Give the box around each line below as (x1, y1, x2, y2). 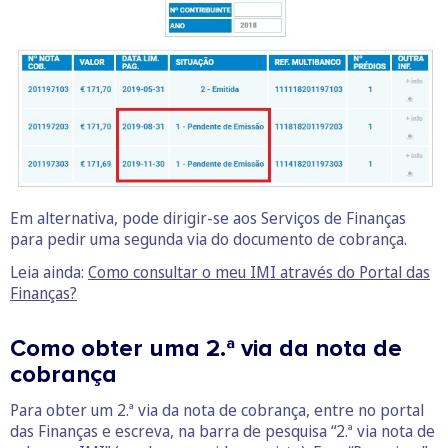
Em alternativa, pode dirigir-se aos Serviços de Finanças (10, 207, 406, 230)
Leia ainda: (10, 261, 88, 284)
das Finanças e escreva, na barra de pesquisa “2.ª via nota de (10, 420, 435, 443)
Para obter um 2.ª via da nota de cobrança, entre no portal (10, 399, 424, 422)
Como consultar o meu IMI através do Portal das (88, 261, 430, 284)
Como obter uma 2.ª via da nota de (10, 334, 402, 364)
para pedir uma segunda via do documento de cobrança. (10, 228, 407, 251)
